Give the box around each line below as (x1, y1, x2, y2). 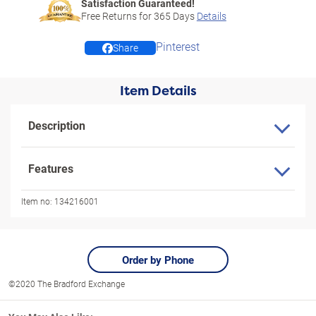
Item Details (119, 83, 197, 99)
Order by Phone (122, 253, 194, 267)
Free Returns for (80, 9, 154, 23)
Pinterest (156, 39, 200, 54)
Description (28, 118, 85, 133)
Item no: (21, 195, 52, 207)
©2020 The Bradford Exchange (8, 278, 125, 289)
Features (28, 161, 73, 176)
